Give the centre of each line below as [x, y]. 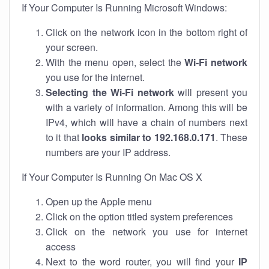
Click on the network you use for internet [147, 231]
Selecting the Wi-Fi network [110, 92]
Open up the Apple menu [99, 201]
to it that [64, 137]
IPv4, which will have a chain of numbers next [147, 122]
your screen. [72, 47]
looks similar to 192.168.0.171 [149, 137]
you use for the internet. [95, 77]
